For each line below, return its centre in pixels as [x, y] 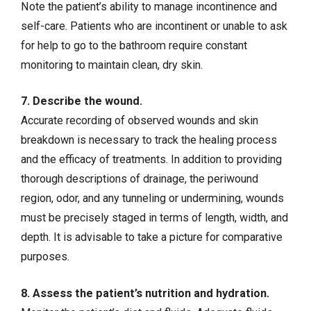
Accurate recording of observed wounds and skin [140, 121]
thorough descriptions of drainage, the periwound [140, 179]
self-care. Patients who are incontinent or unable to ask [154, 26]
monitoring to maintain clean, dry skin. [112, 65]
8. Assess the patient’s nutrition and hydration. [145, 293]
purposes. [45, 257]
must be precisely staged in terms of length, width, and [154, 218]
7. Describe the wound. [82, 101]
